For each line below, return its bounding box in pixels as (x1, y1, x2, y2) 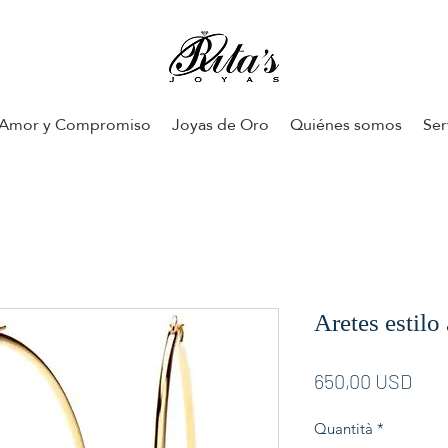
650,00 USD (314, 368, 412, 393)
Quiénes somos (289, 108, 402, 140)
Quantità (314, 418, 373, 438)
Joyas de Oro (171, 108, 269, 140)
